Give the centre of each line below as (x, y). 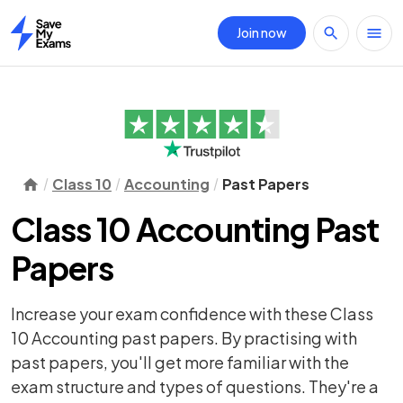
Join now (262, 32)
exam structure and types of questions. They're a (195, 386)
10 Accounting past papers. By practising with (184, 338)
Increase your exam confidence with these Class (192, 313)
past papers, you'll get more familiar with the (180, 362)
